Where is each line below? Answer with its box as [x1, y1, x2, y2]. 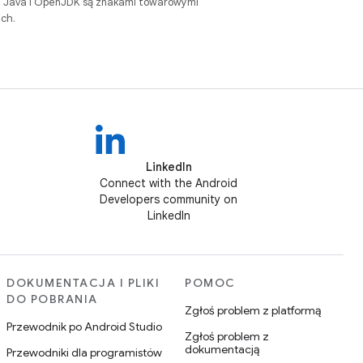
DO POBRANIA [6, 292, 98, 306]
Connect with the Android [100, 176, 237, 190]
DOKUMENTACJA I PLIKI [6, 275, 160, 290]
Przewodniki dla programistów [6, 345, 162, 360]
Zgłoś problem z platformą [185, 303, 321, 318]
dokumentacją [185, 342, 259, 357]
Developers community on [100, 192, 237, 207]
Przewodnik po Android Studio [6, 319, 162, 334]
